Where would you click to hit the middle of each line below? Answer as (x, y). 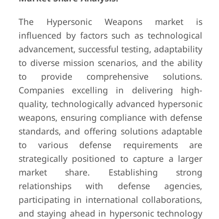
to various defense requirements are (110, 145)
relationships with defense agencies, (110, 186)
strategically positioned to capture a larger (110, 158)
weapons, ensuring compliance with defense (110, 117)
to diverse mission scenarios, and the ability (110, 63)
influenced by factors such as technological (110, 35)
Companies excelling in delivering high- (110, 90)
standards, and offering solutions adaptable (110, 131)
